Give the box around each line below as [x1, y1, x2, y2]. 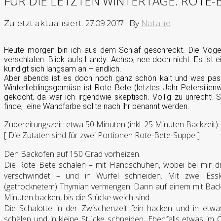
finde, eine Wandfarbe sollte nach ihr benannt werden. [4, 101, 189, 111]
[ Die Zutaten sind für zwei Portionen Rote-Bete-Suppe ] [4, 129, 200, 141]
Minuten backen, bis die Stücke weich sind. [4, 191, 151, 203]
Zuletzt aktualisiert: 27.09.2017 [4, 18, 124, 28]
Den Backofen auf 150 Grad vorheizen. [4, 148, 141, 159]
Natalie [141, 18, 171, 28]
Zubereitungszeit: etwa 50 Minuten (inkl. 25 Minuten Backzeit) [4, 118, 218, 130]
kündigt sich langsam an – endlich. [4, 64, 121, 74]
